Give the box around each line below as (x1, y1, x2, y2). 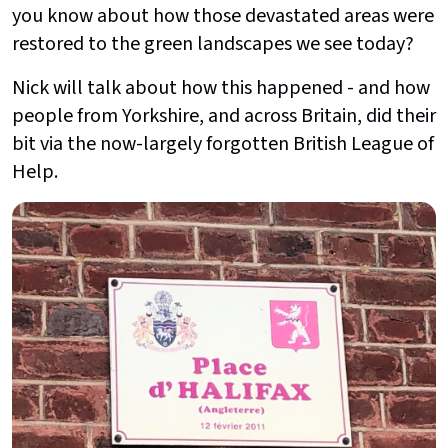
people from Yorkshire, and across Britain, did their (12, 102, 436, 131)
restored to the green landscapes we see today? (12, 30, 414, 59)
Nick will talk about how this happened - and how (12, 74, 430, 103)
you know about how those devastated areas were (12, 2, 434, 31)
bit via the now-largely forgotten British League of (12, 130, 434, 159)
